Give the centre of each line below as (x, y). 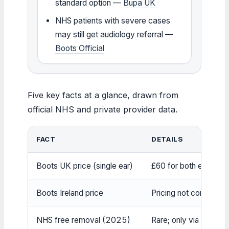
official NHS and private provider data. (102, 109)
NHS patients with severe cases (113, 20)
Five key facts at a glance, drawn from (103, 95)
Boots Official (80, 48)
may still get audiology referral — (114, 34)
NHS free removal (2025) (83, 220)
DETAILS (167, 139)
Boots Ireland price (70, 193)
